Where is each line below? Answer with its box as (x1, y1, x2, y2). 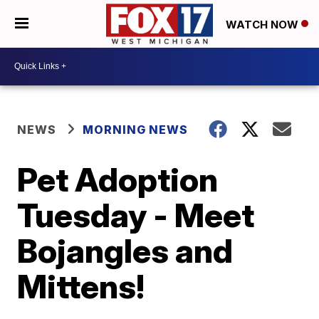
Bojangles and (17, 230, 234, 271)
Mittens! (17, 266, 145, 306)
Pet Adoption (17, 159, 219, 199)
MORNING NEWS (83, 122, 189, 137)
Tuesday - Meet (17, 194, 255, 235)
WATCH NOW (226, 17, 301, 31)
